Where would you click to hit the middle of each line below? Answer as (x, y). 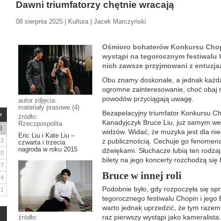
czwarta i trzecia (42, 142)
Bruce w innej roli (142, 176)
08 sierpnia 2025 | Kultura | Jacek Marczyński (81, 21)
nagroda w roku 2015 (48, 149)
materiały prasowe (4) (49, 107)
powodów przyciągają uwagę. (148, 99)
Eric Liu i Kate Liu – (46, 135)
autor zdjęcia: (37, 100)
